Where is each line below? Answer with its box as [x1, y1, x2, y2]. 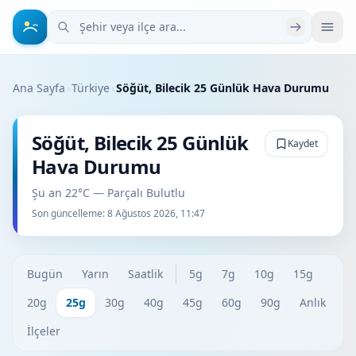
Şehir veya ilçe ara [47, 11, 154, 29]
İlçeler [27, 323, 60, 339]
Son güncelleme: [32, 207, 107, 220]
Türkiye [72, 80, 110, 95]
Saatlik [128, 266, 163, 281]
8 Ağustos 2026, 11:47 [107, 207, 205, 220]
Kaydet [288, 137, 318, 150]
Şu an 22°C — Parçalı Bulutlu [32, 185, 185, 200]
